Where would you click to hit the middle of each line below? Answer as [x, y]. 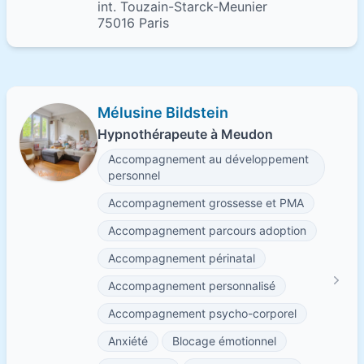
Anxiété [128, 341]
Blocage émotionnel [224, 341]
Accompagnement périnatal [182, 258]
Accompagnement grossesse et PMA [206, 203]
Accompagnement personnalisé [192, 286]
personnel [134, 175]
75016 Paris [133, 23]
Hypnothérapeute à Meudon [185, 134]
